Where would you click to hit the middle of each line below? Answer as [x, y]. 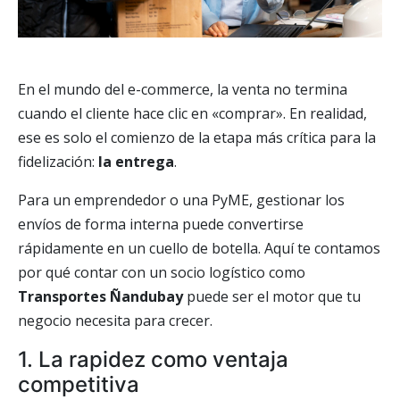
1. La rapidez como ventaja [153, 359]
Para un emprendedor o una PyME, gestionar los [181, 200]
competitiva [79, 384]
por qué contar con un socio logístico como [162, 272]
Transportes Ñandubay [100, 296]
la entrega [136, 162]
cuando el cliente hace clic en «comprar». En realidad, [192, 113]
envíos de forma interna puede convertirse [161, 224]
